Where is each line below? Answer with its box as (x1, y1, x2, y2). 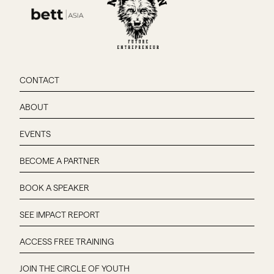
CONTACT (20, 74, 59, 85)
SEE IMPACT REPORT (20, 209, 100, 220)
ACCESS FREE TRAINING (20, 235, 114, 246)
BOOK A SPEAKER (20, 182, 89, 193)
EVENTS (20, 128, 51, 139)
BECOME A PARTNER (20, 155, 100, 166)
